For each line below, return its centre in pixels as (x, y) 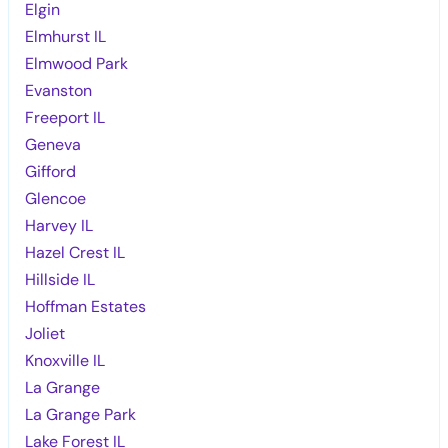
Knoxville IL (65, 360)
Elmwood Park (77, 63)
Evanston (59, 90)
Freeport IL (65, 117)
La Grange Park (81, 414)
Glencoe (56, 198)
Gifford (51, 171)
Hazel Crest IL (75, 252)
